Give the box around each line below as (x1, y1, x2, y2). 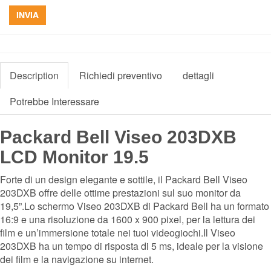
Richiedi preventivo (79, 68, 162, 82)
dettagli (183, 68, 214, 82)
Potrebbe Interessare (10, 94, 99, 108)
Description (10, 68, 59, 82)
